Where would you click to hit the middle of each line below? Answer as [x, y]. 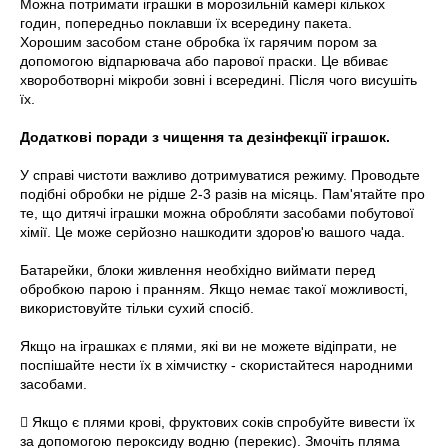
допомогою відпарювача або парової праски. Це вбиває [204, 60]
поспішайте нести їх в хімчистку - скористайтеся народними [216, 364]
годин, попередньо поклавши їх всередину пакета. [186, 22]
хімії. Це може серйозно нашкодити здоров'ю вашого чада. [212, 231]
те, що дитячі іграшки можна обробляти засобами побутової [217, 212]
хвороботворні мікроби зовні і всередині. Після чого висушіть [218, 79]
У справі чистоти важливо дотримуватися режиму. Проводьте [220, 174]
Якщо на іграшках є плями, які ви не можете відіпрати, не [208, 345]
